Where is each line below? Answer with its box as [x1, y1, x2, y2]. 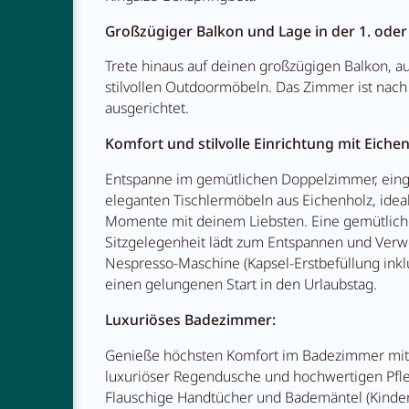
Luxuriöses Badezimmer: [104, 309, 276, 330]
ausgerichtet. [104, 98, 189, 119]
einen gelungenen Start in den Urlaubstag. [104, 273, 377, 294]
